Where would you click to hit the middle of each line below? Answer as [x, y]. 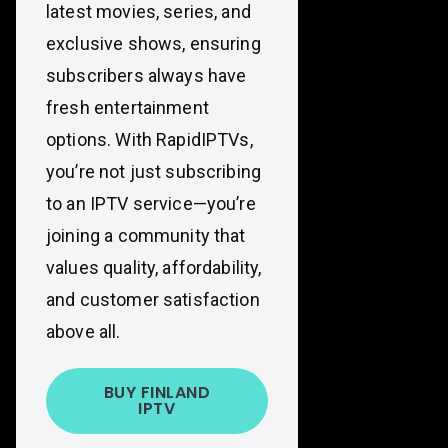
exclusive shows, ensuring [153, 43]
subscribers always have [146, 75]
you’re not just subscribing [154, 171]
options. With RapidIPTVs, [149, 139]
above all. [83, 331]
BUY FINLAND [157, 392]
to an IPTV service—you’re [151, 203]
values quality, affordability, [154, 267]
